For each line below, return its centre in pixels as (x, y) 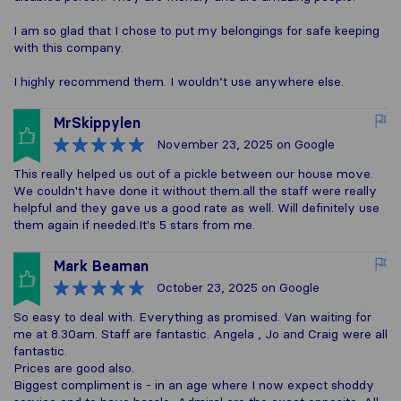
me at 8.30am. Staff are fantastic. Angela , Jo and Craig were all (200, 334)
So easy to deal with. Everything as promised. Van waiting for (192, 317)
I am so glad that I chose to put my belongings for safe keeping (196, 30)
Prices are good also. (74, 368)
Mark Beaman (101, 266)
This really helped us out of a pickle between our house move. (193, 174)
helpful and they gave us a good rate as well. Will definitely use (196, 208)
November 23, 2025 (215, 144)
